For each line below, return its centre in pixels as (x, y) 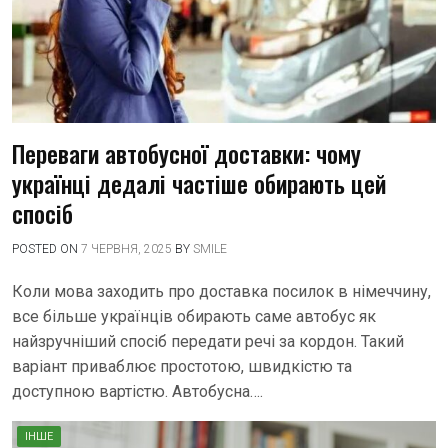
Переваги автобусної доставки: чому (186, 153)
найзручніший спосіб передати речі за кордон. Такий (208, 341)
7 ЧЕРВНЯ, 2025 (126, 249)
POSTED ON (46, 249)
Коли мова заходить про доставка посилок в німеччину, (221, 291)
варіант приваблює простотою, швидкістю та (182, 366)
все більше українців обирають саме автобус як (194, 316)
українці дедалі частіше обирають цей (199, 183)
